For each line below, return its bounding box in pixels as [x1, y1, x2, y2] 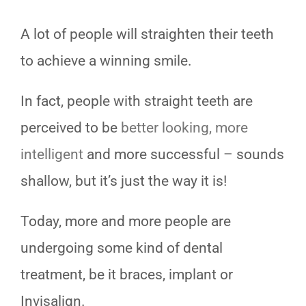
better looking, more [121, 120, 248, 136]
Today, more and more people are [20, 213, 231, 229]
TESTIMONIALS [17, 3, 99, 17]
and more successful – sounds [83, 146, 284, 163]
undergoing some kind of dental [20, 240, 223, 256]
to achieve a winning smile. [20, 53, 192, 69]
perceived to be [20, 120, 121, 136]
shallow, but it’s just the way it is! [20, 173, 227, 189]
